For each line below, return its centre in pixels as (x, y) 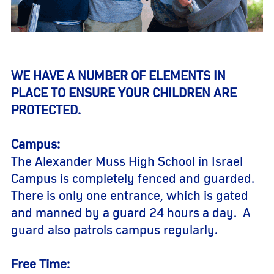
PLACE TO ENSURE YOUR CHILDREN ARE (124, 94)
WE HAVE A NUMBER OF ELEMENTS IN (118, 76)
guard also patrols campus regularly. (114, 231)
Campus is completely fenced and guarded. (133, 179)
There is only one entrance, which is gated (130, 196)
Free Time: (40, 265)
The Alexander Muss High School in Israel (127, 162)
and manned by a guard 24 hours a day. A (131, 213)
